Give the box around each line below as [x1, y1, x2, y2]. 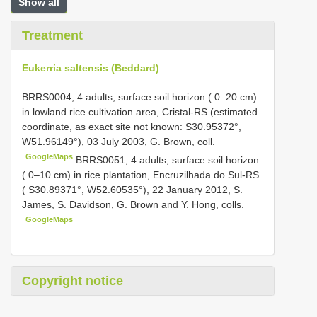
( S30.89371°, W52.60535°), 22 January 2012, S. [22, 183, 243, 195]
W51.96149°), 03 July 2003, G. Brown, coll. [22, 136, 215, 147]
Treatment [22, 28, 83, 42]
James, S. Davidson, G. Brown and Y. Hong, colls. [22, 198, 244, 210]
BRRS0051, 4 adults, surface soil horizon [76, 154, 260, 166]
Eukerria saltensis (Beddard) [22, 62, 159, 74]
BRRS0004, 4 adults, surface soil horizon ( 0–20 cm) [22, 91, 257, 103]
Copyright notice [22, 274, 123, 289]
